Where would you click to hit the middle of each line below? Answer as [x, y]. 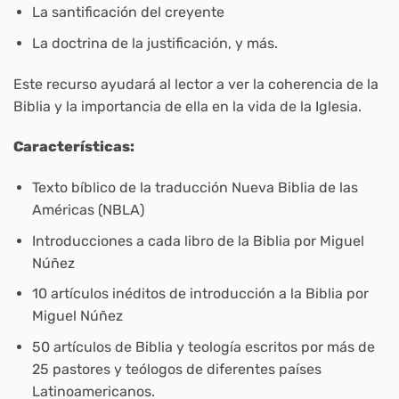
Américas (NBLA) [88, 210]
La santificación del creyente [128, 12]
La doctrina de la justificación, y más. [155, 43]
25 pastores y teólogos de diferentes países [176, 370]
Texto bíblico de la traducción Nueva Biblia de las [195, 188]
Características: [74, 147]
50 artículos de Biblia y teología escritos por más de [203, 347]
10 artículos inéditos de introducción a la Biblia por [200, 294]
